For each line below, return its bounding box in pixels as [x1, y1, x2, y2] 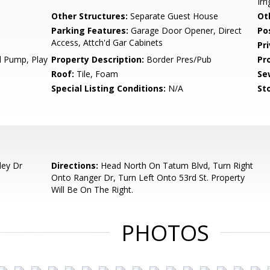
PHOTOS [121, 218, 209, 248]
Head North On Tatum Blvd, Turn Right [98, 160, 254, 171]
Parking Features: [51, 25, 129, 36]
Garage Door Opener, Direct [128, 25, 242, 36]
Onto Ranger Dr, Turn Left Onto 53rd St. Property [51, 172, 245, 183]
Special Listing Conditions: [51, 83, 166, 94]
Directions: [51, 160, 99, 171]
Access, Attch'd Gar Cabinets [51, 37, 163, 48]
